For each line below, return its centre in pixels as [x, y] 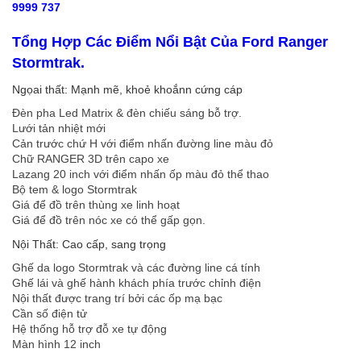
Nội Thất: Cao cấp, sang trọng [89, 245]
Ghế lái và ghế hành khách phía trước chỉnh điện [137, 283]
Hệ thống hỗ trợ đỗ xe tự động [89, 329]
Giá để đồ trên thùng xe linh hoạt [96, 205]
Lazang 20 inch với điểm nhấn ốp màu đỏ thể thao [141, 174]
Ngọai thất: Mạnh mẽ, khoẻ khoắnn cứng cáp [127, 90]
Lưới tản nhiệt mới [59, 129]
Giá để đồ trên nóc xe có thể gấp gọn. [110, 220]
